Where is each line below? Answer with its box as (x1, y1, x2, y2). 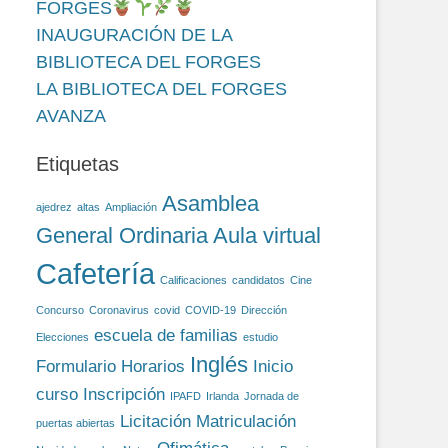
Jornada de (244, 390, 299, 402)
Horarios (121, 357, 185, 376)
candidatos (232, 274, 285, 286)
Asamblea (162, 191, 259, 216)
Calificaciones (160, 274, 227, 286)
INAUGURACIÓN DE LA (36, 25, 232, 45)
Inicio (253, 357, 293, 376)
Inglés (190, 352, 248, 377)
